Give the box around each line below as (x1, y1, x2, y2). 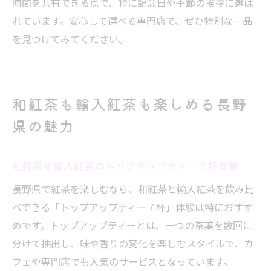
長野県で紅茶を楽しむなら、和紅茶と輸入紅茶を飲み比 (12, 181, 254, 196)
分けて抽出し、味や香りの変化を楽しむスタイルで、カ (12, 236, 253, 250)
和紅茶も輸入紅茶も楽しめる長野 (12, 93, 248, 114)
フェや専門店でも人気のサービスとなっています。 (12, 254, 233, 269)
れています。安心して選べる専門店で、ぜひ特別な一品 (12, 13, 252, 28)
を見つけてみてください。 (12, 31, 128, 46)
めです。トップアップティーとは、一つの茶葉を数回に (12, 218, 252, 232)
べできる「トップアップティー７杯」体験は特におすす (12, 200, 253, 214)
